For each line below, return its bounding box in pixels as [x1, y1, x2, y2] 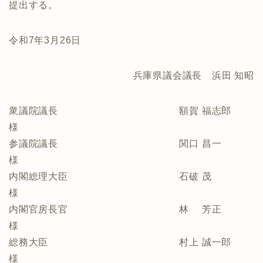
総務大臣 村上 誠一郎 [9, 237, 251, 247]
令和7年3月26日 [9, 35, 82, 45]
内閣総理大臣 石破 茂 [9, 171, 251, 181]
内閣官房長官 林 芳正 [9, 204, 251, 214]
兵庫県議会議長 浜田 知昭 [133, 70, 254, 80]
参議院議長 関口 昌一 [9, 139, 251, 149]
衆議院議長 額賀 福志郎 [9, 106, 251, 116]
